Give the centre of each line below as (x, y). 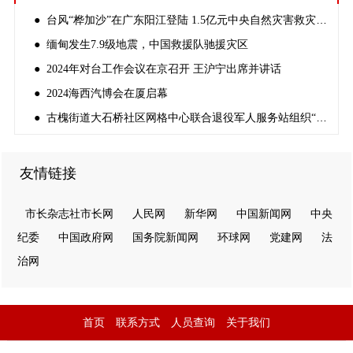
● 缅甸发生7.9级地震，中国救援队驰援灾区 (141, 44)
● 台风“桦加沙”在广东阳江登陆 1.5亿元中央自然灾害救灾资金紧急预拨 (321, 19)
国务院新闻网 (165, 237)
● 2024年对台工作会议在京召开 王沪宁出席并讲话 (157, 69)
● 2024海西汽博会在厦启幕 (100, 93)
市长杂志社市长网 (69, 214)
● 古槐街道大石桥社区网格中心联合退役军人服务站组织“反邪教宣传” (321, 117)
